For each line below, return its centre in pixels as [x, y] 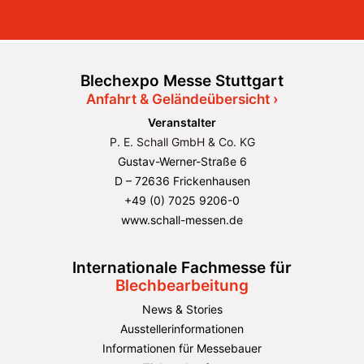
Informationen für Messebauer [182, 348]
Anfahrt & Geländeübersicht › [182, 99]
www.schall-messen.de [182, 220]
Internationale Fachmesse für [182, 268]
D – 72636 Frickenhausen [182, 181]
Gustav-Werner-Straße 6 [182, 161]
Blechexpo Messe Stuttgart [182, 81]
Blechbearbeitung [182, 286]
